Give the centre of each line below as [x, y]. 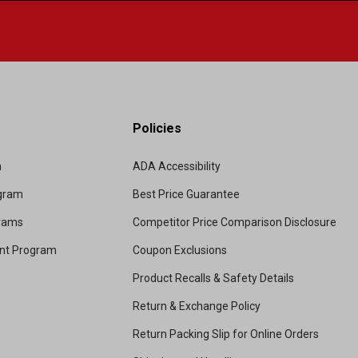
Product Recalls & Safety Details [213, 278]
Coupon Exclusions [180, 251]
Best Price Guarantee [186, 195]
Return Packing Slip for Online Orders [226, 334]
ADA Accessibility [177, 167]
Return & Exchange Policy [197, 306]
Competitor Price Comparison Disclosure [235, 223]
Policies [157, 129]
